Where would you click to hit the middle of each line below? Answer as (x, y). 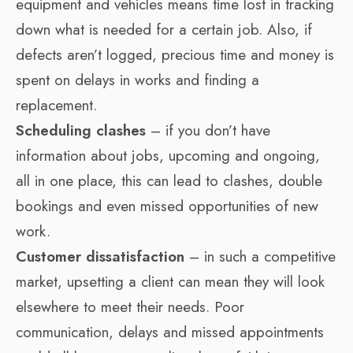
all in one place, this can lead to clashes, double (169, 180)
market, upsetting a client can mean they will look (170, 281)
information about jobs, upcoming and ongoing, (168, 155)
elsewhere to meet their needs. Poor (130, 307)
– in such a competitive (262, 256)
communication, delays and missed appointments (170, 332)
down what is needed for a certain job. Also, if (164, 29)
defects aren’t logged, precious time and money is (175, 54)
